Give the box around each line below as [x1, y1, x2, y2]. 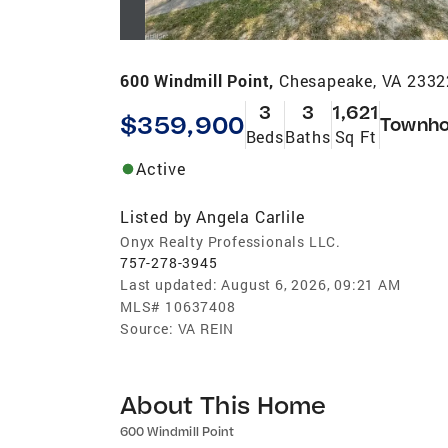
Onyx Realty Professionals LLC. [120, 231, 341, 251]
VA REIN [177, 318, 235, 338]
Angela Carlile [196, 205, 305, 227]
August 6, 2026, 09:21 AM [221, 274, 401, 294]
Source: [120, 318, 174, 338]
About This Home [120, 388, 327, 420]
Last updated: [120, 274, 218, 294]
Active [136, 157, 186, 179]
